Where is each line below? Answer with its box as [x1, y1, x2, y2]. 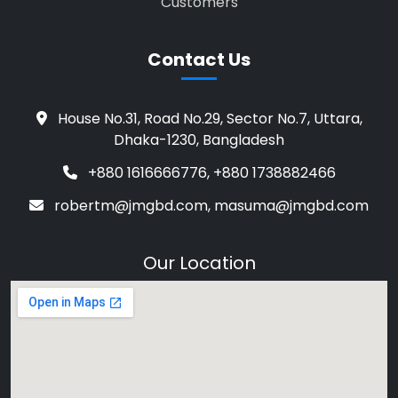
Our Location [142, 251, 256, 275]
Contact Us [147, 47, 251, 73]
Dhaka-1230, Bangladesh [114, 130, 284, 151]
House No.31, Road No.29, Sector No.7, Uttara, [53, 108, 362, 130]
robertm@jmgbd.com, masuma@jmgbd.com [51, 195, 369, 216]
